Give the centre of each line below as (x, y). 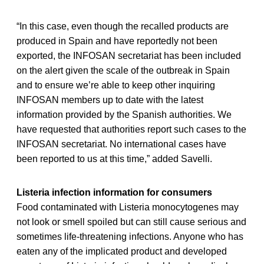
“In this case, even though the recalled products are (123, 27)
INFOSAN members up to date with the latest (110, 100)
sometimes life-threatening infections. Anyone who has (130, 237)
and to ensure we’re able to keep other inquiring (116, 85)
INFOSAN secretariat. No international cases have (121, 144)
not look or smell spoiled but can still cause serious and (131, 222)
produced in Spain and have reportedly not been (117, 41)
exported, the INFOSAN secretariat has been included (129, 56)
